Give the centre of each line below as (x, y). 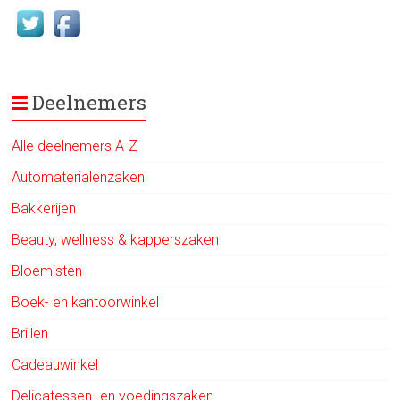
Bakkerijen (44, 208)
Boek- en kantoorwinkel (86, 302)
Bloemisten (47, 271)
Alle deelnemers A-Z (75, 146)
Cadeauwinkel (55, 364)
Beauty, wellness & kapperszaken (116, 239)
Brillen (30, 333)
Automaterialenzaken (79, 177)
